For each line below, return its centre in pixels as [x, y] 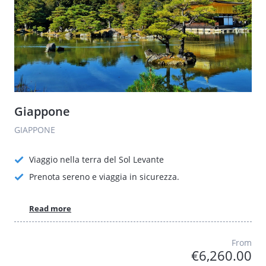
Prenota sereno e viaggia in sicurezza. [104, 177]
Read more [50, 208]
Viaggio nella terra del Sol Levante [96, 159]
